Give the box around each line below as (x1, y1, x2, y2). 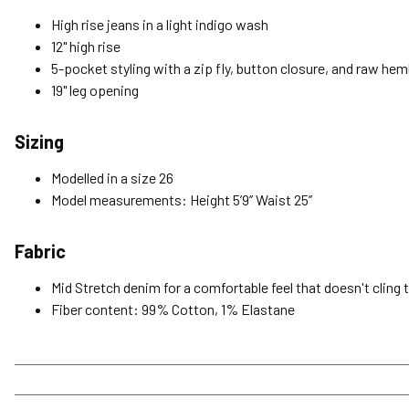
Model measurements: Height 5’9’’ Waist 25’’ (51, 191, 312, 209)
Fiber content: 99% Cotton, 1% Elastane (51, 300, 295, 319)
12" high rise (51, 37, 121, 56)
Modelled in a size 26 (51, 169, 173, 187)
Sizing (15, 131, 64, 153)
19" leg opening (51, 81, 139, 100)
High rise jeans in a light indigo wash (51, 16, 268, 34)
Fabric (15, 240, 66, 263)
